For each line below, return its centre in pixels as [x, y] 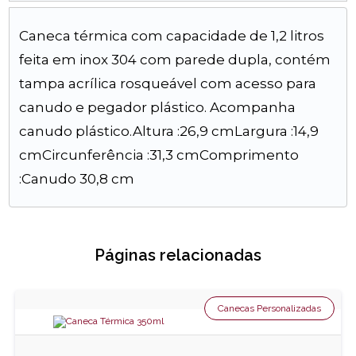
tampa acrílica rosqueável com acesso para [168, 83]
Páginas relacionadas [178, 255]
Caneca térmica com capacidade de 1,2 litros [172, 36]
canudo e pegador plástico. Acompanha [158, 107]
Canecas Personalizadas [269, 308]
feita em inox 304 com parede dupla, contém [175, 60]
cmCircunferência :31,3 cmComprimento [159, 155]
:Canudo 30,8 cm [77, 179]
